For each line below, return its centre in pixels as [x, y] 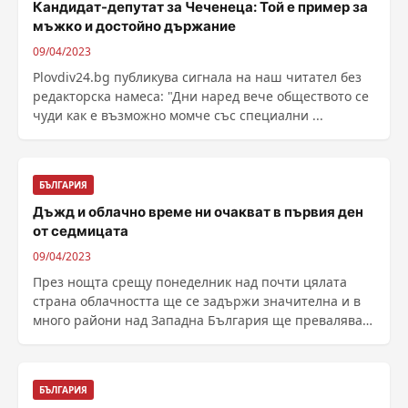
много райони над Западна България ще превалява [198, 320]
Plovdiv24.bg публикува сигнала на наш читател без [197, 77]
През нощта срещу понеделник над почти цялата [190, 282]
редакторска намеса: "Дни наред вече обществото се [100, 96]
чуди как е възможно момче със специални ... [178, 115]
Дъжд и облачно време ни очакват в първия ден [198, 212]
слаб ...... [60, 339]
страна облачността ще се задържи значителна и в [197, 301]
